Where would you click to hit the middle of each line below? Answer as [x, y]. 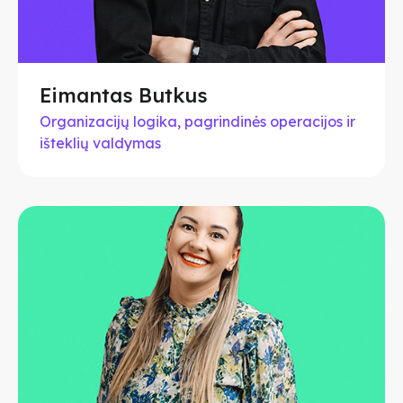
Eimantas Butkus [124, 95]
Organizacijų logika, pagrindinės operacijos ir [197, 121]
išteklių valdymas [100, 143]
